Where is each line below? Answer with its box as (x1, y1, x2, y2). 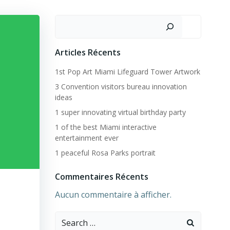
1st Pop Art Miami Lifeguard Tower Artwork (54, 67, 200, 76)
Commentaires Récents (54, 171, 148, 182)
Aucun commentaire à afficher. (54, 189, 171, 200)
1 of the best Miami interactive (54, 122, 157, 132)
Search (54, 212, 81, 223)
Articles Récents (54, 47, 121, 58)
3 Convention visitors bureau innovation (54, 82, 187, 91)
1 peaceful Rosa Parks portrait (54, 148, 156, 158)
